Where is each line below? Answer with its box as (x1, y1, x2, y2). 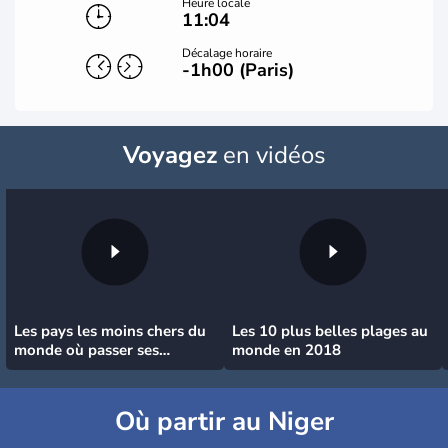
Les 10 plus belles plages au (232, 321, 428, 341)
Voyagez (122, 139, 217, 171)
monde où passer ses (14, 340, 159, 360)
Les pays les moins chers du (14, 321, 206, 341)
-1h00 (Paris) (182, 58, 295, 82)
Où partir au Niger (114, 404, 334, 439)
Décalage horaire (182, 45, 273, 61)
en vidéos (216, 139, 326, 171)
